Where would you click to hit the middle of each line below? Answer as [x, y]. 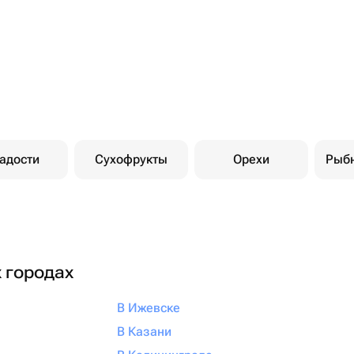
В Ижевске [149, 308]
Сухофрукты [131, 159]
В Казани [144, 331]
